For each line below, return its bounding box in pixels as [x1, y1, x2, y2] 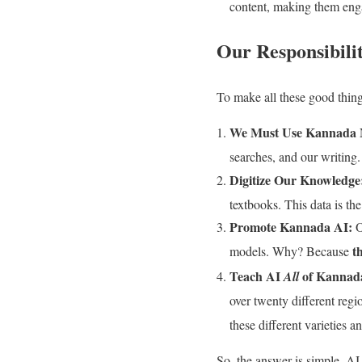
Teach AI [229, 266, 284, 285]
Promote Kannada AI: [229, 217, 352, 236]
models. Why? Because [229, 242, 352, 260]
